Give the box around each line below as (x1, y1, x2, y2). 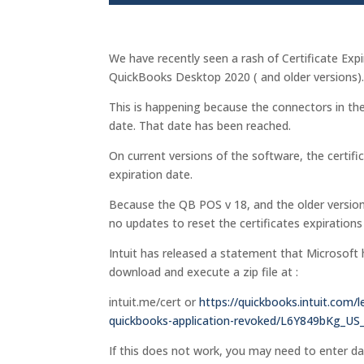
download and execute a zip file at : (109, 264, 299, 279)
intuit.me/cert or (109, 294, 200, 310)
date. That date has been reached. (109, 118, 292, 133)
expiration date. (109, 167, 193, 182)
